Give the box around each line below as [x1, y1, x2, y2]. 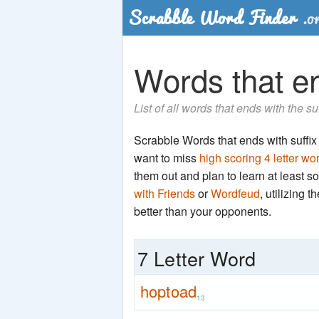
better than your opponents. [134, 203, 271, 219]
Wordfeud [211, 185, 260, 202]
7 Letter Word [137, 244, 256, 272]
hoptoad [140, 280, 197, 302]
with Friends [134, 185, 195, 202]
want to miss [134, 150, 199, 166]
